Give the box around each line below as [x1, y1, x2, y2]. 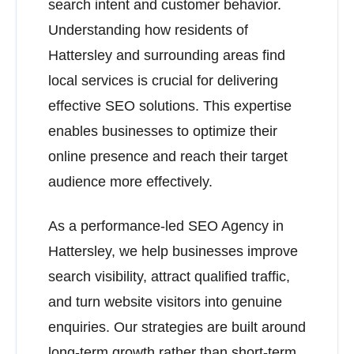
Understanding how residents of [48, 22, 248, 38]
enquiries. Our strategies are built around [48, 319, 306, 335]
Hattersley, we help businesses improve [48, 243, 298, 259]
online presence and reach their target [48, 149, 288, 164]
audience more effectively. [48, 174, 213, 190]
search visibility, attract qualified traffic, [48, 269, 290, 284]
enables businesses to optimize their [48, 123, 277, 139]
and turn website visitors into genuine [48, 294, 282, 310]
